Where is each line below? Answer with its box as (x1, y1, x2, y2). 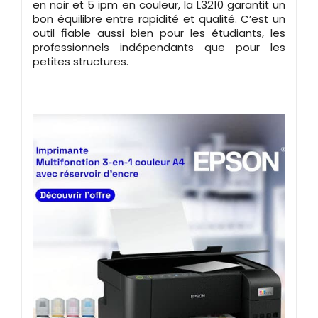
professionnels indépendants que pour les (33, 39, 285, 55)
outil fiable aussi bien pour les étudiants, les (33, 25, 285, 40)
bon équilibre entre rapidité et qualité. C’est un (33, 11, 285, 26)
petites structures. (33, 53, 128, 69)
